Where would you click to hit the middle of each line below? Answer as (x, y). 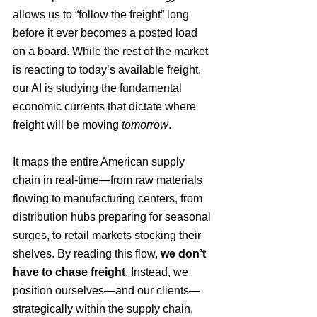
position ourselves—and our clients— (106, 290)
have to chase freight (69, 272)
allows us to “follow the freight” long (102, 15)
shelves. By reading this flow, (87, 254)
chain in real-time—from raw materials (109, 180)
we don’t (185, 254)
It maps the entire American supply (100, 162)
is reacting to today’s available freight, (108, 70)
